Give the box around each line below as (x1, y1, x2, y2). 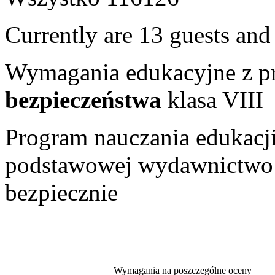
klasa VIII (168, 86, 263, 113)
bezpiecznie (5, 179, 118, 206)
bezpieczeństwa (5, 86, 168, 113)
